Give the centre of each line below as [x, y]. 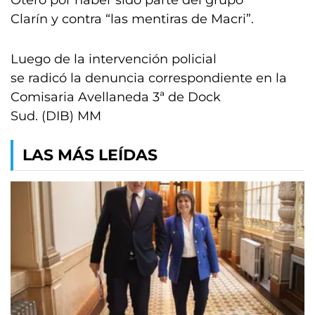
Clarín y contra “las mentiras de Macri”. [132, 19]
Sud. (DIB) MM [56, 116]
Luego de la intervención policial [114, 59]
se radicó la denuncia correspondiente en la [149, 78]
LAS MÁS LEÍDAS [90, 155]
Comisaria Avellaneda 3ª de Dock [116, 97]
